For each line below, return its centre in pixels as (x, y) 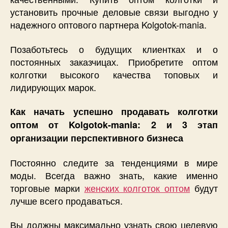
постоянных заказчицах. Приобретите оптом (114, 61)
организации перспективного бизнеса (97, 138)
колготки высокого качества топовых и (114, 74)
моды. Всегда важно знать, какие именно (114, 175)
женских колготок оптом (137, 188)
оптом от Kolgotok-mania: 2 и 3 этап (114, 125)
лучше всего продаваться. (66, 200)
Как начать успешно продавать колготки (114, 111)
